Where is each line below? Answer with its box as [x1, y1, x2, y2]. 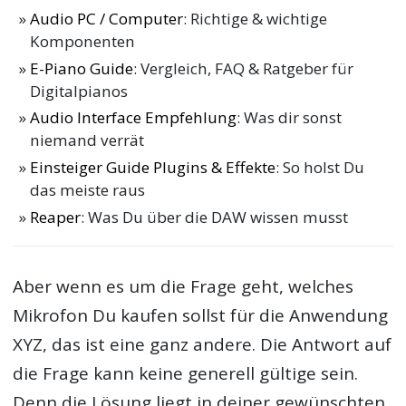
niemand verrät [30, 130, 145, 151]
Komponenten [30, 30, 136, 52]
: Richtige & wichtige [183, 7, 328, 29]
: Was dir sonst [237, 107, 343, 129]
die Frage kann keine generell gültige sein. [13, 362, 359, 386]
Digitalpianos [30, 80, 129, 101]
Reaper [30, 206, 82, 227]
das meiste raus [30, 179, 146, 201]
